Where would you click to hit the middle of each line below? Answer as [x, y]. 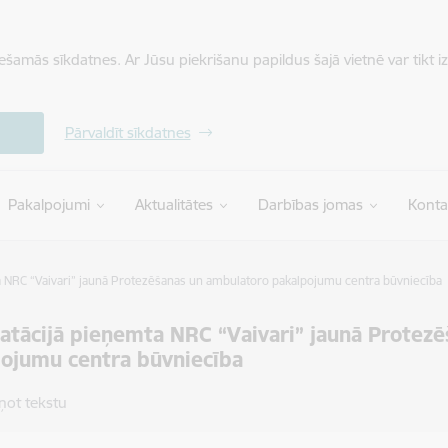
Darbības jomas [310, 204]
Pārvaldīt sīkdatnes [127, 132]
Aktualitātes [173, 204]
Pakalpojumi [48, 204]
